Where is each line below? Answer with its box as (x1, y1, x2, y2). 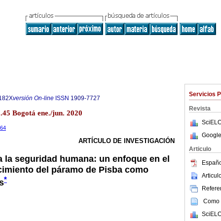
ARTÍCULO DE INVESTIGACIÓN (78, 137, 175, 145)
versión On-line (13, 95, 54, 102)
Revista (189, 105, 211, 112)
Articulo (189, 146, 211, 152)
